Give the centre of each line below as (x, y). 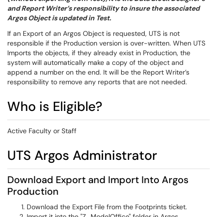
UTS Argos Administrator (82, 155)
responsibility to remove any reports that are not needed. (97, 82)
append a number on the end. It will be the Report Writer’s (98, 72)
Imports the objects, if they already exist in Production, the (99, 53)
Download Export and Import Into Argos (98, 180)
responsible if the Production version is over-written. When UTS (106, 43)
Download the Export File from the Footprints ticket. (107, 207)
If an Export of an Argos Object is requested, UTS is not (93, 33)
